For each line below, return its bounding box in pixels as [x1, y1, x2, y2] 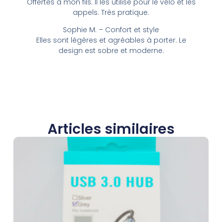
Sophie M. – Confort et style [63, 25, 159, 35]
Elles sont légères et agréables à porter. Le [36, 35, 186, 46]
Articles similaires [48, 119, 174, 139]
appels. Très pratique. [73, 7, 149, 17]
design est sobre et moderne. [58, 46, 164, 56]
